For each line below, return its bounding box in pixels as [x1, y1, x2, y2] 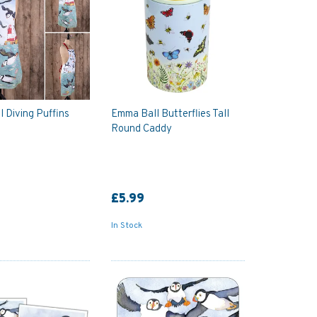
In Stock [110, 219, 142, 231]
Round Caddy [110, 122, 172, 136]
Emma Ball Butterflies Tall [110, 107, 229, 121]
